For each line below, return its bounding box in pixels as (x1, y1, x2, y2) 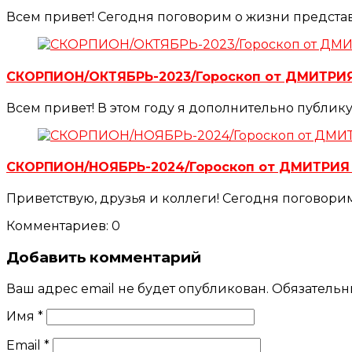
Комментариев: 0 (6, 218, 120, 234)
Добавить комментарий (6, 248, 201, 267)
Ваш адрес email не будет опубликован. (6, 280, 269, 296)
